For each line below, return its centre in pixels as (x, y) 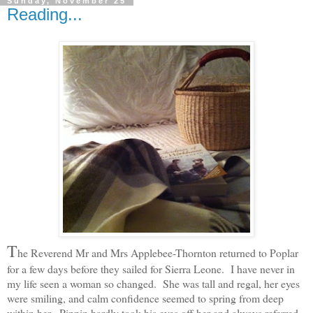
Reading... (45, 15)
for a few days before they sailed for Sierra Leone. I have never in (151, 268)
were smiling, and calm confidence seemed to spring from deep (145, 298)
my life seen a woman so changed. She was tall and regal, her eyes (153, 283)
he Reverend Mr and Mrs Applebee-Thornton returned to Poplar (158, 252)
